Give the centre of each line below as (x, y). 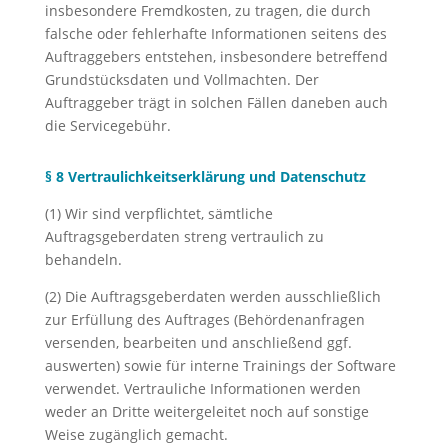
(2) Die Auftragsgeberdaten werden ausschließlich (212, 296)
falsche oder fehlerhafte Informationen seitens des (215, 33)
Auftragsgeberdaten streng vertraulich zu (184, 236)
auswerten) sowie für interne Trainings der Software (220, 365)
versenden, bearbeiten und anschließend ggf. (198, 342)
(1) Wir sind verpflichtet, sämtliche (158, 213)
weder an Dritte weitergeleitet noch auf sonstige (206, 411)
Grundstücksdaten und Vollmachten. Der (181, 79)
